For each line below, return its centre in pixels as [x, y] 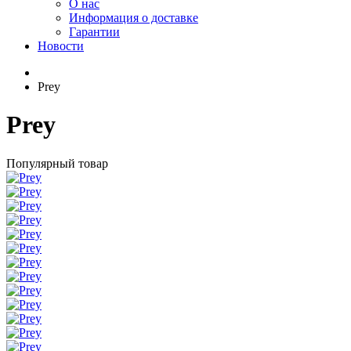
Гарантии [94, 32]
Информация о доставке [134, 18]
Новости [61, 46]
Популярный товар [57, 163]
